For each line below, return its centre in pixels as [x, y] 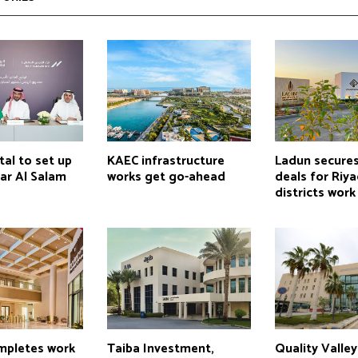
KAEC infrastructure [165, 161]
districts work [316, 193]
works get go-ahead [166, 177]
